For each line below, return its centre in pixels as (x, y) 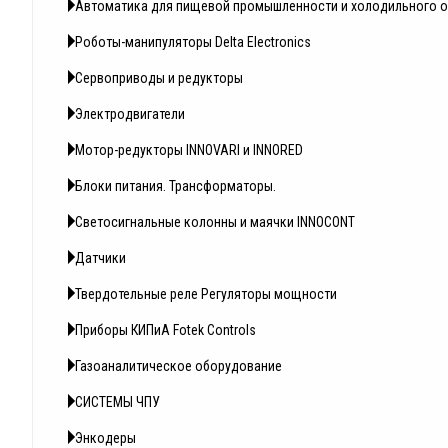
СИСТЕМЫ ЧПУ (117, 402)
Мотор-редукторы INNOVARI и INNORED (189, 150)
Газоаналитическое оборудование (178, 366)
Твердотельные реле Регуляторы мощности (206, 294)
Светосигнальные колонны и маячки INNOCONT (215, 222)
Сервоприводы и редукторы (159, 78)
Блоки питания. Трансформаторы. (175, 186)
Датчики (100, 258)
